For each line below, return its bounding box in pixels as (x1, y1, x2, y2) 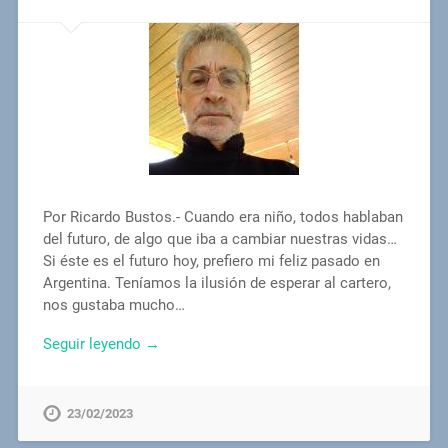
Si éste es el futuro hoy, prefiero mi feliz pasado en (42, 251, 380, 270)
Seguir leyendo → (42, 334, 160, 353)
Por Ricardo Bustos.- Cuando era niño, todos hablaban (42, 207, 403, 226)
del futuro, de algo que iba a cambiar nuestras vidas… (42, 229, 397, 248)
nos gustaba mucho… (42, 295, 185, 314)
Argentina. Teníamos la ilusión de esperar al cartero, (42, 273, 391, 292)
